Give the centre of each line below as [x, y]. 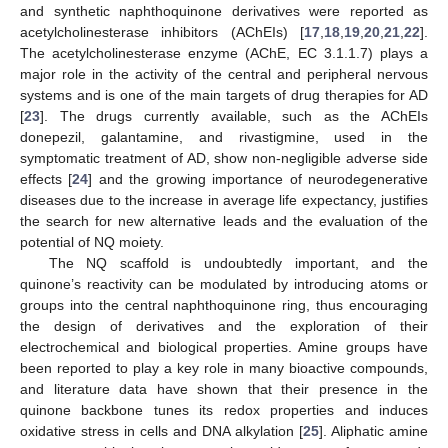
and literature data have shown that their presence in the [224, 388]
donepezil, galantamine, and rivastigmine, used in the [224, 136]
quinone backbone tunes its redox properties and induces [224, 409]
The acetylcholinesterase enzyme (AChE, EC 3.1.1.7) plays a [224, 52]
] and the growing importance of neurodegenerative [258, 178]
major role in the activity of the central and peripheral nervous [224, 73]
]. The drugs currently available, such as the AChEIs [234, 115]
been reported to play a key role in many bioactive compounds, [224, 367]
